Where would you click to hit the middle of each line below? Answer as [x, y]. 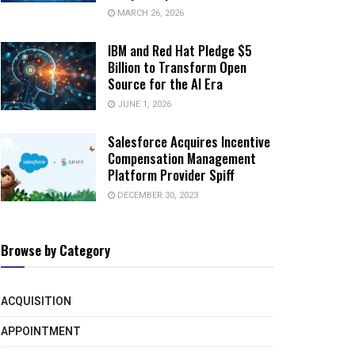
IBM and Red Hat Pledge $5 [180, 51]
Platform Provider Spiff [171, 175]
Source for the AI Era [165, 84]
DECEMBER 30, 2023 [157, 196]
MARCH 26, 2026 [149, 13]
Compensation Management [182, 158]
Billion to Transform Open [177, 67]
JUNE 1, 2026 [143, 105]
